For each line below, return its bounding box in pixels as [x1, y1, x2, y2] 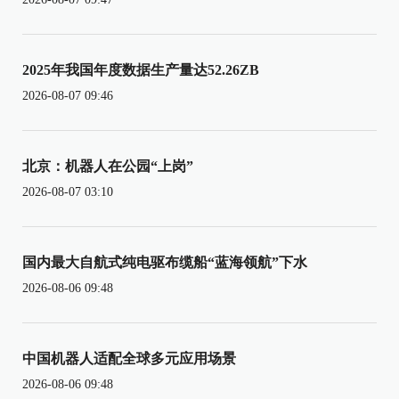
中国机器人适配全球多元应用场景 [22, 350, 236, 366]
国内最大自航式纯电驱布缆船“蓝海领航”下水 [22, 254, 307, 270]
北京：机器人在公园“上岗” [22, 158, 193, 174]
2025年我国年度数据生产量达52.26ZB [22, 61, 259, 77]
